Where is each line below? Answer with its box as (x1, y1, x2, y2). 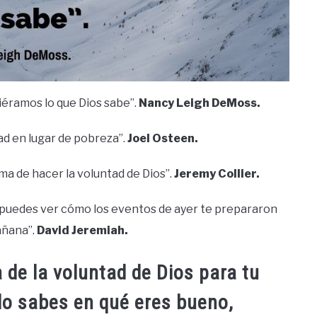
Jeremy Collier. (174, 167, 260, 181)
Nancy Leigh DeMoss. (139, 96, 260, 110)
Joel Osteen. (127, 132, 198, 146)
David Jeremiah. (37, 224, 128, 238)
